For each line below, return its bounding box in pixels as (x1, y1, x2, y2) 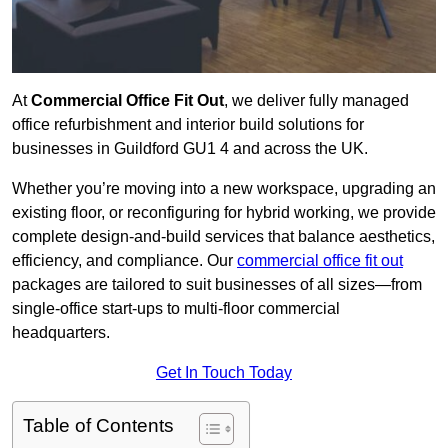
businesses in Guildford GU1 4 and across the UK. (12, 140, 368, 158)
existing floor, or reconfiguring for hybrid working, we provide (12, 204, 436, 222)
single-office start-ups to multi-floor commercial (12, 300, 340, 318)
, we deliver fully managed (224, 92, 409, 110)
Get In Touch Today (156, 364, 292, 382)
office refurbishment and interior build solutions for (12, 116, 364, 134)
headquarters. (12, 324, 110, 342)
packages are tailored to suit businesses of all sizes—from (12, 276, 422, 294)
